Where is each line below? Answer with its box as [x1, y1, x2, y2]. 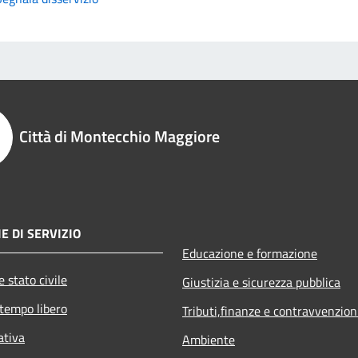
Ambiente [182, 329, 235, 349]
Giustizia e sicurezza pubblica [182, 272, 340, 292]
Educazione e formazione [182, 243, 317, 263]
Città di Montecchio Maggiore [19, 123, 220, 149]
